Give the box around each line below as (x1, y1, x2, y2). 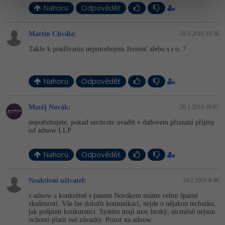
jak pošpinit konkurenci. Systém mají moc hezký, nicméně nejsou (29, 208, 215, 215)
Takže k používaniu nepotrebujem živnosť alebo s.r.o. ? (29, 45, 186, 53)
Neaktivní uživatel (29, 177, 84, 184)
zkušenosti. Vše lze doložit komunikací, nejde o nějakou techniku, (29, 200, 216, 207)
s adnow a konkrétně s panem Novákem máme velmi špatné (29, 192, 198, 199)
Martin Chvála (29, 30, 74, 38)
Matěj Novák (29, 103, 68, 111)
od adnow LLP (29, 127, 71, 134)
